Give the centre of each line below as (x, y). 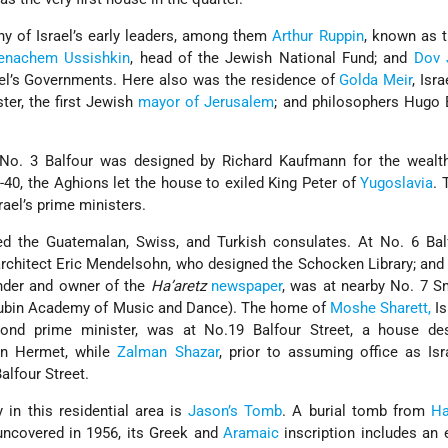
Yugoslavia (397, 183)
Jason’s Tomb (235, 411)
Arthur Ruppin (318, 36)
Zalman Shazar (168, 352)
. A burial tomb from (357, 411)
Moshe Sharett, (380, 308)
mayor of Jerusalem (206, 102)
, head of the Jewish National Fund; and (272, 58)
